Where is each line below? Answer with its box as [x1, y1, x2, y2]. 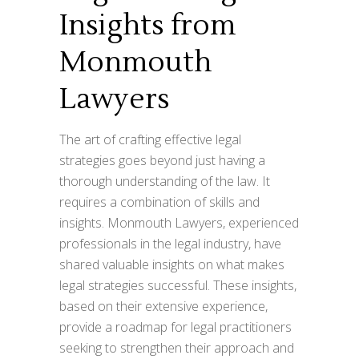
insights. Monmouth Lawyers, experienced [59, 214, 299, 232]
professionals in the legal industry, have [59, 235, 281, 253]
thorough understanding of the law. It [59, 172, 270, 191]
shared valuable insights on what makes [59, 256, 284, 274]
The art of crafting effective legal [59, 131, 241, 149]
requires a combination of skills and [59, 193, 260, 212]
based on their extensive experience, [59, 297, 268, 316]
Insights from [59, 8, 236, 44]
